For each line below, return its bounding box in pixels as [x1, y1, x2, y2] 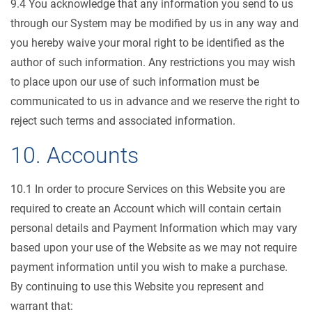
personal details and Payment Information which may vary [10, 221, 297, 235]
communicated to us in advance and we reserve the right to [10, 95, 299, 108]
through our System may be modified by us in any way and [10, 17, 299, 30]
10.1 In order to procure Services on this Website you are [10, 182, 285, 196]
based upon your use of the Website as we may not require [10, 241, 297, 254]
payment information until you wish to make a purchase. [10, 260, 288, 274]
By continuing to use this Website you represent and [10, 280, 264, 293]
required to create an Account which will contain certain [10, 202, 281, 215]
